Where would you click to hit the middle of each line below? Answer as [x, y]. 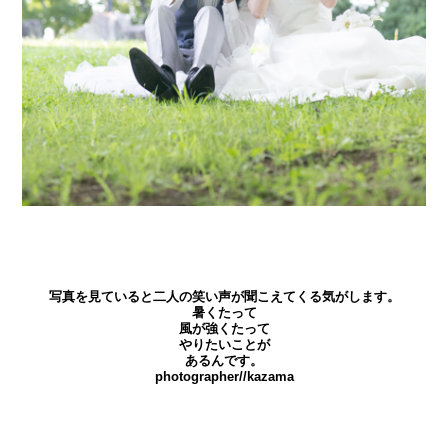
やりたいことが [224, 344]
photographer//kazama [224, 376]
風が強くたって [224, 328]
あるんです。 [224, 360]
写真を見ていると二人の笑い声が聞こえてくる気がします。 [224, 296]
